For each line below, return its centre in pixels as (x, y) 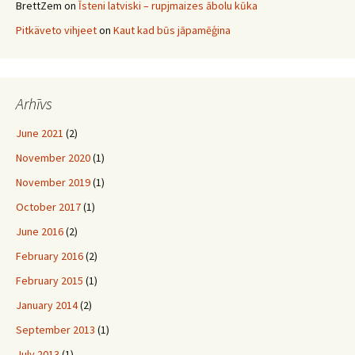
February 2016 (50, 256)
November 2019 (53, 182)
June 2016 (40, 231)
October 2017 (48, 207)
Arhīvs (34, 103)
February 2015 (50, 281)
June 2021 (40, 133)
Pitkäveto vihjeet (56, 30)
